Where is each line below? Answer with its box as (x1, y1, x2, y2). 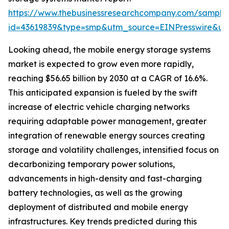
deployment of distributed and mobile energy (8, 202, 188, 213)
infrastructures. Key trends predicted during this (8, 216, 197, 227)
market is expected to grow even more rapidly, (8, 59, 194, 70)
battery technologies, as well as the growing (8, 188, 182, 198)
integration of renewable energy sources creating (8, 130, 205, 141)
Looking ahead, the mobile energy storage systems (8, 44, 211, 55)
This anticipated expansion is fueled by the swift (8, 87, 197, 98)
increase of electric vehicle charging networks (8, 102, 190, 112)
